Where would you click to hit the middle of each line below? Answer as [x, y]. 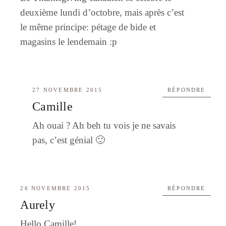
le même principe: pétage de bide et [88, 27]
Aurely [38, 205]
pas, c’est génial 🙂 [69, 140]
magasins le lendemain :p [69, 41]
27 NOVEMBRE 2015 [68, 90]
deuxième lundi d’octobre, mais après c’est [102, 12]
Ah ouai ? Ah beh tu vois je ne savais [104, 125]
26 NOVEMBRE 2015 [55, 188]
